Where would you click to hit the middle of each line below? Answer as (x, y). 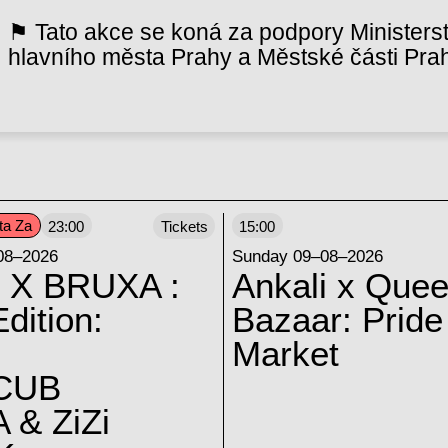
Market (285, 353)
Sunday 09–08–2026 (307, 255)
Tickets (184, 226)
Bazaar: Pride (337, 319)
